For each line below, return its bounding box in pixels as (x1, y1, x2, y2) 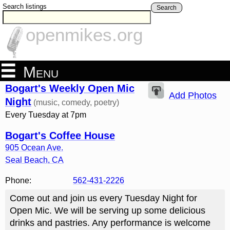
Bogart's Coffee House (5, 130, 115, 142)
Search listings (3, 3, 47, 10)
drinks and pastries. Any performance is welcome (9, 217, 210, 228)
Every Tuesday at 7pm (5, 110, 86, 120)
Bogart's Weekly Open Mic (5, 83, 135, 94)
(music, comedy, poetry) (33, 98, 119, 107)
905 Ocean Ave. (5, 143, 63, 152)
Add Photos (168, 90, 217, 101)
